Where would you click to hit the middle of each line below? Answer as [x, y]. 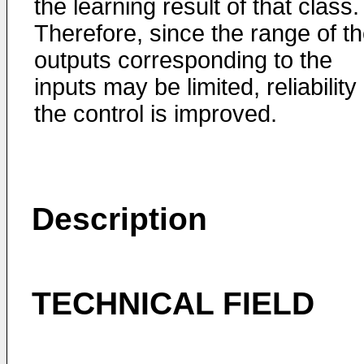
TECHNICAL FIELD [173, 303]
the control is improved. [156, 114]
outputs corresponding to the [183, 60]
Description [119, 219]
